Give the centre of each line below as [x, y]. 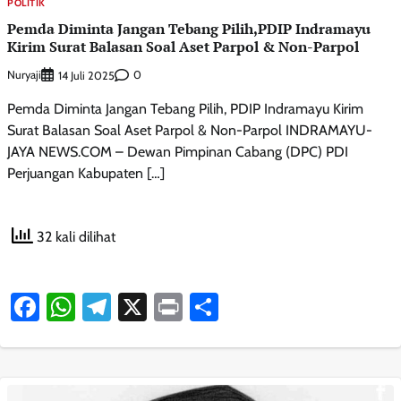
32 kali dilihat [74, 237]
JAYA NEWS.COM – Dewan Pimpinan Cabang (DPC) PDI [178, 151]
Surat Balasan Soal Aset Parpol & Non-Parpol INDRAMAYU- [190, 130]
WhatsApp [139, 306]
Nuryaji [24, 75]
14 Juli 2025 [86, 75]
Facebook [97, 306]
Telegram [166, 306]
